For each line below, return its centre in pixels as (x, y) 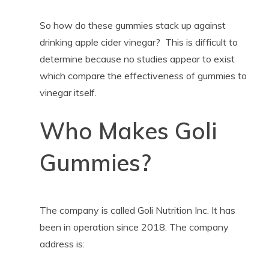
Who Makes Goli (128, 131)
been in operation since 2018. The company (134, 227)
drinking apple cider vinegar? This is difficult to (138, 42)
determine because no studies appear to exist (137, 59)
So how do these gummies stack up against (132, 25)
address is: (62, 243)
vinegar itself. (68, 92)
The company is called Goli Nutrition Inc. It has (137, 210)
